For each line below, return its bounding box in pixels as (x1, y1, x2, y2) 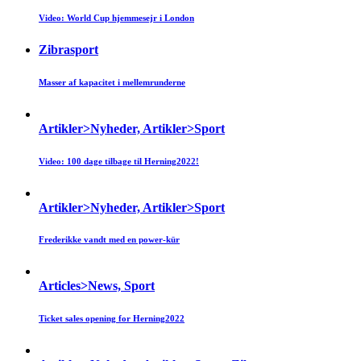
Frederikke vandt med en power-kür (39, 234, 180, 245)
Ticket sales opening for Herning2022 (39, 313, 185, 324)
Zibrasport (39, 42, 98, 56)
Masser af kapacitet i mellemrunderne (39, 77, 185, 87)
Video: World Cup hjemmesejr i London (39, 12, 194, 23)
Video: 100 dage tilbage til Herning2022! (39, 156, 199, 166)
